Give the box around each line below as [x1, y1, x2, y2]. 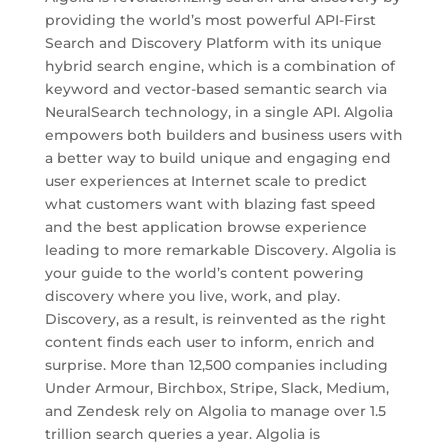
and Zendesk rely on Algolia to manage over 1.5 [44, 402, 386, 420]
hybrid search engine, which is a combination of [44, 57, 395, 75]
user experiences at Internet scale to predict [44, 172, 367, 190]
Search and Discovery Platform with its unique [44, 34, 382, 52]
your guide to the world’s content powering [44, 264, 364, 282]
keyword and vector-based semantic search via [44, 80, 387, 98]
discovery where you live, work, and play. [44, 287, 340, 305]
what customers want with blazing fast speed [44, 195, 376, 213]
